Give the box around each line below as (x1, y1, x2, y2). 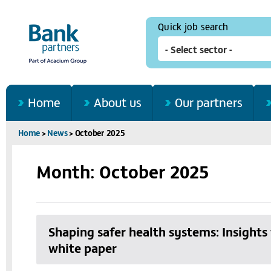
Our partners (175, 93, 243, 111)
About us (94, 93, 142, 111)
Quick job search (158, 19, 228, 33)
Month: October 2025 (36, 158, 209, 183)
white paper (48, 239, 117, 257)
